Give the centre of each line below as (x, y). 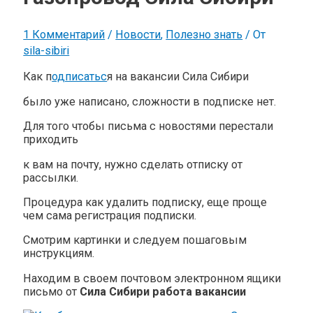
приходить (51, 140)
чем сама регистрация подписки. (110, 215)
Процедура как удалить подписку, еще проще (145, 202)
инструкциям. (59, 254)
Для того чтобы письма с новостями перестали (148, 126)
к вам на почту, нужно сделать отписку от (133, 164)
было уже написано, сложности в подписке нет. (150, 101)
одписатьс (80, 77)
